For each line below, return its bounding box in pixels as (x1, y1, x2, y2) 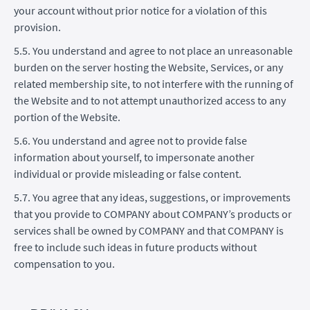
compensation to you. (14, 256, 115, 271)
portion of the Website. (14, 109, 120, 124)
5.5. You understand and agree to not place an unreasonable (14, 43, 293, 57)
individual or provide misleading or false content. (14, 166, 241, 181)
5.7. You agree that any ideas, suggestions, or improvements (14, 190, 291, 204)
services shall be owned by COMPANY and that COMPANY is (14, 223, 284, 237)
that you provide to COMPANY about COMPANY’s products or (14, 206, 292, 221)
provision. (14, 19, 61, 34)
